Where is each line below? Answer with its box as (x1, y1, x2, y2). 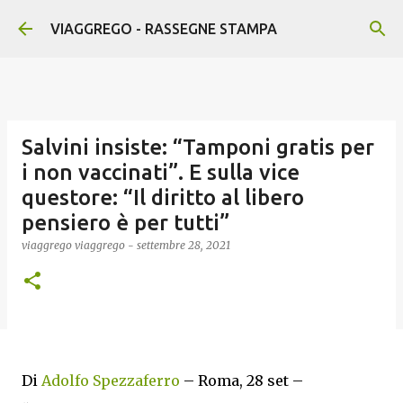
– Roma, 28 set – (180, 372, 303, 390)
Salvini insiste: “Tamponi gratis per (22, 135, 374, 159)
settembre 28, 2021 (137, 238, 230, 252)
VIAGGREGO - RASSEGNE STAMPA (50, 21, 277, 37)
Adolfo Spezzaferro (41, 372, 180, 390)
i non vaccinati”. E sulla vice (22, 160, 300, 184)
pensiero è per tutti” (22, 210, 229, 235)
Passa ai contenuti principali (110, 14, 293, 31)
